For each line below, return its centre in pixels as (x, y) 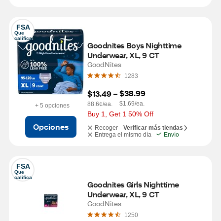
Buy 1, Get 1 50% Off (120, 114)
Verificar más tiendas (153, 128)
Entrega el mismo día (123, 135)
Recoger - (108, 128)
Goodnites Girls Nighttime (133, 184)
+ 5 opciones (52, 105)
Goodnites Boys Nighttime (134, 45)
